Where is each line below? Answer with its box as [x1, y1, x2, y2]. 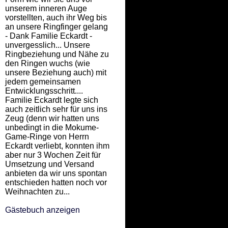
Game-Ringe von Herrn [5, 132, 89, 141]
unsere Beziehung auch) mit [5, 68, 106, 77]
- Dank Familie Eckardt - [5, 32, 92, 40]
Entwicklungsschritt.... [5, 87, 83, 95]
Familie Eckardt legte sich [5, 96, 98, 104]
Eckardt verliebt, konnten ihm [5, 141, 109, 150]
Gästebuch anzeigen [5, 206, 80, 214]
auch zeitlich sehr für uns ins [5, 105, 107, 113]
